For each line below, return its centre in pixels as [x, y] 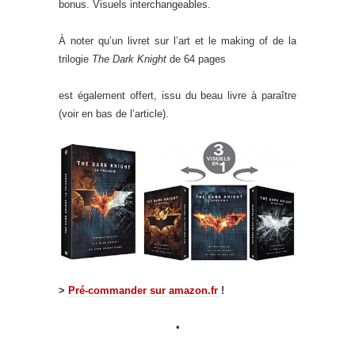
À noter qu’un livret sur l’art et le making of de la [177, 40]
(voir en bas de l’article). [114, 113]
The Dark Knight [129, 59]
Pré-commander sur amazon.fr [145, 291]
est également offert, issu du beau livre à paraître [177, 95]
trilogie [75, 59]
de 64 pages [196, 59]
